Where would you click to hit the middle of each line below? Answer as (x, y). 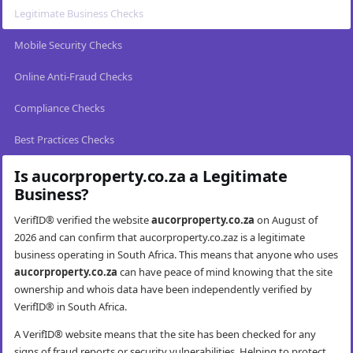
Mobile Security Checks (68, 45)
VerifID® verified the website (83, 220)
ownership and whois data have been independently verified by (163, 290)
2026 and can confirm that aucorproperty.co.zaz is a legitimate (160, 238)
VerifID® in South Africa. (71, 307)
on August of (286, 220)
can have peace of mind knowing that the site (225, 272)
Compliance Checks (59, 108)
